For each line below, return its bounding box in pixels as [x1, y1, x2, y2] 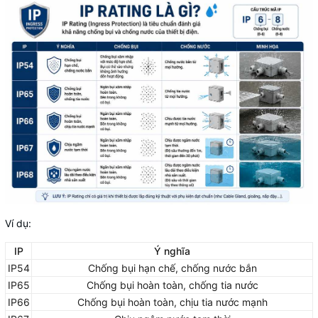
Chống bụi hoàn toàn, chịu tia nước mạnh [77, 295, 268, 308]
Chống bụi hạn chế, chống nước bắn [87, 261, 257, 274]
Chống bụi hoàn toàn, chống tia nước [86, 278, 258, 291]
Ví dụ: [5, 216, 31, 229]
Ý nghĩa [154, 244, 190, 257]
